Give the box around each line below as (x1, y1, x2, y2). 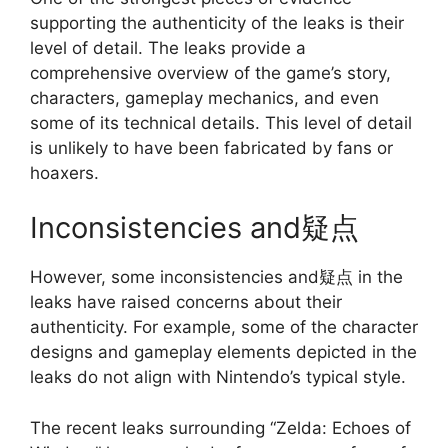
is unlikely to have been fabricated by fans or (30, 137, 393, 158)
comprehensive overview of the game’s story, (30, 62, 391, 83)
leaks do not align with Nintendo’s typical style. (30, 367, 406, 388)
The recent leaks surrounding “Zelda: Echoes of (30, 417, 411, 438)
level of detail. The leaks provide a (30, 37, 306, 58)
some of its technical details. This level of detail (30, 112, 412, 133)
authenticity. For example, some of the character (30, 317, 418, 338)
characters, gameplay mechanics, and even (30, 87, 379, 108)
